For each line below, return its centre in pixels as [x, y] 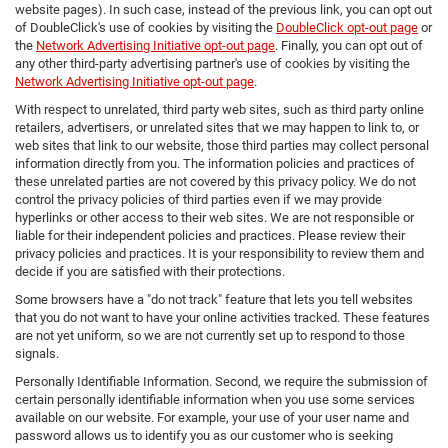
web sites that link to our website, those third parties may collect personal [222, 146]
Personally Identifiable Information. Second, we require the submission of [221, 382]
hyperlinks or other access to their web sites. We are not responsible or [214, 218]
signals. [37, 354]
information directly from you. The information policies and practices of [215, 164]
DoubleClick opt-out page [347, 28]
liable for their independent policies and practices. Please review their [210, 236]
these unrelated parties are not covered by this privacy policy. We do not [215, 182]
